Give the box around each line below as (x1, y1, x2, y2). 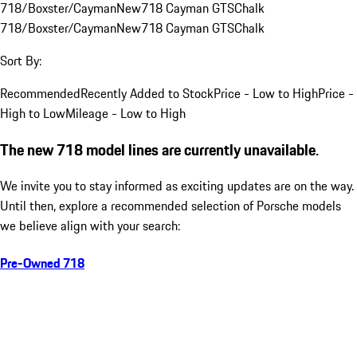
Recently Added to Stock (80, 83, 214, 103)
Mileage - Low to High (65, 103, 186, 123)
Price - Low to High (214, 83, 318, 103)
